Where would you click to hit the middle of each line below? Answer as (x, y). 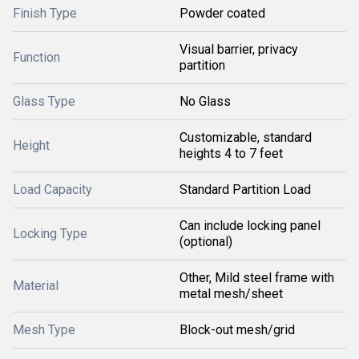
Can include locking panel (250, 226)
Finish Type (45, 14)
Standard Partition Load (245, 190)
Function (36, 58)
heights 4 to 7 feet (231, 154)
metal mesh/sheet (231, 294)
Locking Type (50, 234)
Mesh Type (44, 330)
